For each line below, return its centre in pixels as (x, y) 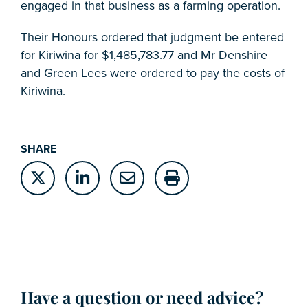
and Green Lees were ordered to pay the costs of (153, 73)
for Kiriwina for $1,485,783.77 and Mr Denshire (144, 55)
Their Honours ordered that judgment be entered (152, 37)
